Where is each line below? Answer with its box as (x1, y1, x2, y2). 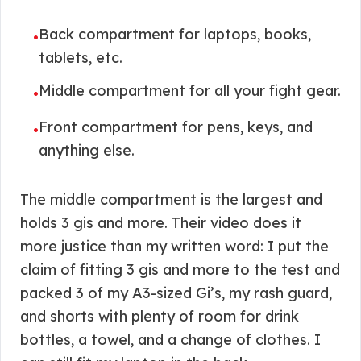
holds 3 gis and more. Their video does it (20, 214, 301, 232)
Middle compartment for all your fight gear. (39, 81, 341, 100)
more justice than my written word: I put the (20, 237, 329, 255)
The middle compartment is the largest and (20, 190, 322, 209)
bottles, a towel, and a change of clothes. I (20, 330, 321, 349)
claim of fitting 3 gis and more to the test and (20, 260, 340, 279)
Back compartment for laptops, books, (39, 25, 311, 44)
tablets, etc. (39, 48, 122, 67)
